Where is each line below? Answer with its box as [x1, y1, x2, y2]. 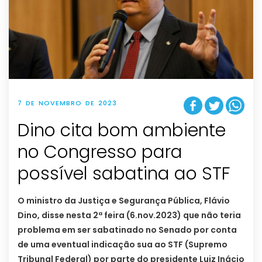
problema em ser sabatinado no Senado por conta [18, 224, 237, 236]
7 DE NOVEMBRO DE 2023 [18, 98, 117, 108]
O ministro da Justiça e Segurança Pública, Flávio [18, 195, 230, 207]
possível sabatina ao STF [18, 161, 230, 187]
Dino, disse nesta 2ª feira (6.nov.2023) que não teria [18, 209, 241, 222]
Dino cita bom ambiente [18, 118, 226, 143]
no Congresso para [18, 140, 182, 165]
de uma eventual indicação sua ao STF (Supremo [18, 239, 227, 251]
